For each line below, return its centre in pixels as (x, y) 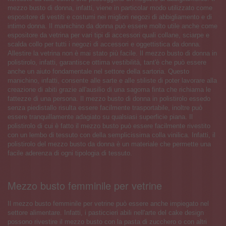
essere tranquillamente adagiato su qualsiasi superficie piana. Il (100, 117)
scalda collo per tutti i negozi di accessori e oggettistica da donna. (104, 44)
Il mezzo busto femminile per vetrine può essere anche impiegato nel (108, 203)
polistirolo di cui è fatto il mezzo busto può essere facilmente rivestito (109, 126)
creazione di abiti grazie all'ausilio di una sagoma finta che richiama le (109, 89)
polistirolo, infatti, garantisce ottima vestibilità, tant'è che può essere (107, 62)
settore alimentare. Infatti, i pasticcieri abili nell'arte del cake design (106, 212)
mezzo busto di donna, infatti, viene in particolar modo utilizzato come (110, 8)
